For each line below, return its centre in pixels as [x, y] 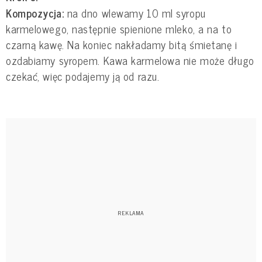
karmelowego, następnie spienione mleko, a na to [119, 28]
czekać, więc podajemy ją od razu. [83, 76]
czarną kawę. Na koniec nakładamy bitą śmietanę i [122, 44]
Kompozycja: [35, 13]
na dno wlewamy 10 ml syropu [135, 13]
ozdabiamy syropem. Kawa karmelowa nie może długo [130, 60]
